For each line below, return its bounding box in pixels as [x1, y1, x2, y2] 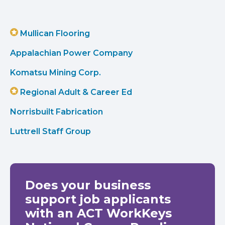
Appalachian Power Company [10, 48, 133, 58]
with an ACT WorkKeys [25, 206, 172, 220]
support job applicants [25, 192, 171, 206]
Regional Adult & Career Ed [20, 87, 132, 97]
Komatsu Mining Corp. [10, 68, 101, 77]
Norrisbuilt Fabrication [10, 107, 103, 117]
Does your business [25, 178, 151, 192]
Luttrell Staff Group [10, 127, 91, 136]
